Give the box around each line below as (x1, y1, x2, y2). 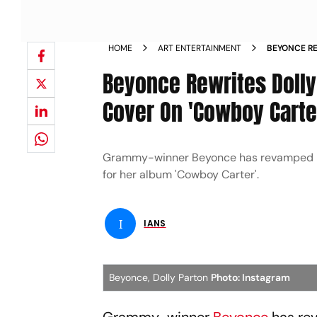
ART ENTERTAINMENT (158, 42, 242, 54)
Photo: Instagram (211, 271, 291, 284)
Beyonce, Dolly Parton (109, 271, 212, 284)
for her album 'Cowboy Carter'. (103, 167, 260, 182)
